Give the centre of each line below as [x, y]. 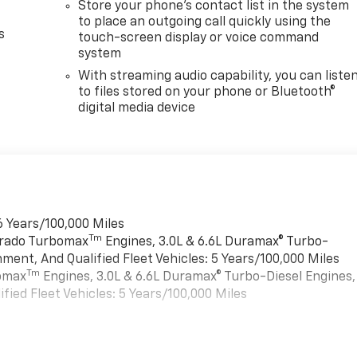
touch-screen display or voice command [199, 38]
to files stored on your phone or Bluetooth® [207, 92]
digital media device [137, 108]
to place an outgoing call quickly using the [205, 22]
